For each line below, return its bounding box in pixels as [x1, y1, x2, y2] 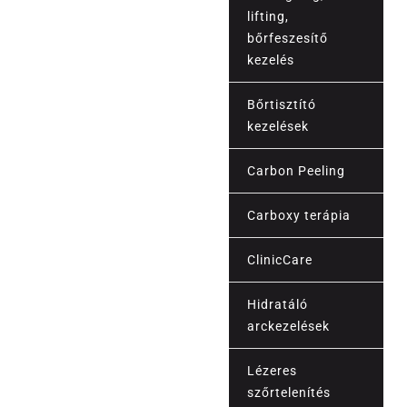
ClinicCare [247, 253, 313, 268]
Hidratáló [247, 297, 309, 313]
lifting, [247, 9, 290, 25]
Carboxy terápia [247, 208, 352, 223]
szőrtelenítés [247, 385, 332, 401]
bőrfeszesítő [247, 31, 329, 46]
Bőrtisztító [247, 97, 317, 113]
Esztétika [40, 240, 107, 258]
